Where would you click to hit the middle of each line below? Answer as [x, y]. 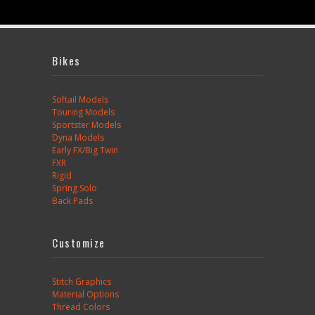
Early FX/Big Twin [85, 150]
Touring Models [83, 112]
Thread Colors [81, 307]
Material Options [85, 294]
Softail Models [80, 99]
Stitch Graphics [82, 281]
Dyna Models [78, 137]
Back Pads [72, 200]
